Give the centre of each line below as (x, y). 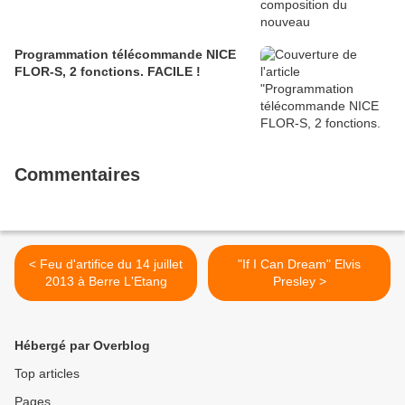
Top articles (47, 374)
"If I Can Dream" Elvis (299, 264)
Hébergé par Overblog (82, 346)
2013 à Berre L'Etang (106, 282)
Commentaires (77, 175)
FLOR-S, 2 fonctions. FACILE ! (108, 72)
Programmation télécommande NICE (125, 55)
